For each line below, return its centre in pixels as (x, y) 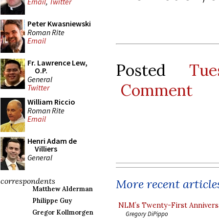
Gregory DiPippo (147, 213)
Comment (156, 90)
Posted (153, 70)
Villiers (46, 149)
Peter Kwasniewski (59, 23)
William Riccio (51, 102)
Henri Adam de (52, 141)
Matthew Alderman (63, 189)
